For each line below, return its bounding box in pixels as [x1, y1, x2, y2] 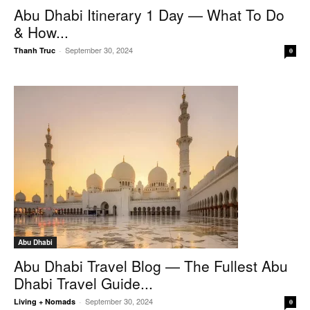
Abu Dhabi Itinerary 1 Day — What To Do [14, 4, 284, 25]
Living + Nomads [14, 296, 75, 307]
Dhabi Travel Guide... [14, 273, 153, 293]
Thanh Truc [14, 45, 55, 55]
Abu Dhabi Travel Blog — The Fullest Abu [14, 255, 288, 276]
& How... [14, 21, 69, 42]
